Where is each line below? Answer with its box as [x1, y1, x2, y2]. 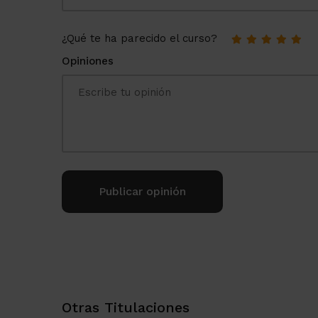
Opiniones [62, 55, 114, 68]
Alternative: [62, 216, 123, 229]
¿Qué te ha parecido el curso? [62, 32, 217, 45]
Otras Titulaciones [62, 299, 190, 317]
